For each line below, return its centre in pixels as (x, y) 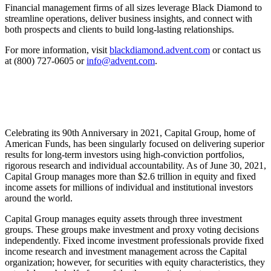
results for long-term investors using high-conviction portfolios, (125, 155)
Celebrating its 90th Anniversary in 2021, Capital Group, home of (130, 133)
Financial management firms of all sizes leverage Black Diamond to (133, 8)
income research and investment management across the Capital (126, 252)
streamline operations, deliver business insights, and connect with (129, 19)
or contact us (235, 50)
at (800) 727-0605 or (46, 61)
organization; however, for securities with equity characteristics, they (135, 263)
